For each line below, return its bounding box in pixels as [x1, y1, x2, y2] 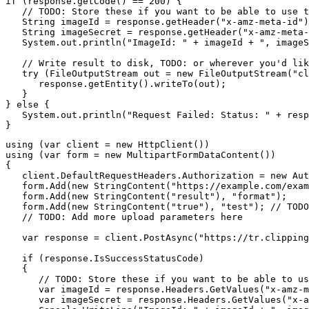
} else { [6, 99, 50, 110]
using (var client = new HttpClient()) [6, 139, 210, 150]
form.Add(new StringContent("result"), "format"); [6, 191, 287, 202]
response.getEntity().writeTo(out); [6, 79, 226, 90]
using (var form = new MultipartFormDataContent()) [6, 150, 276, 161]
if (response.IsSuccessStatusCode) [6, 253, 204, 264]
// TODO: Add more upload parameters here [6, 212, 243, 223]
